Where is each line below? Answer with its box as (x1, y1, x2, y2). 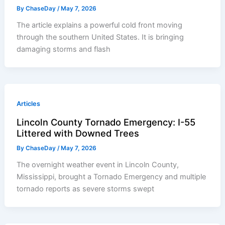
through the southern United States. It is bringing (17, 32, 184, 42)
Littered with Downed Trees (17, 127, 140, 139)
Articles (17, 99, 41, 107)
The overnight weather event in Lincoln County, (17, 160, 179, 169)
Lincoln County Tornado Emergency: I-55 (17, 116, 196, 128)
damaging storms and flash (17, 44, 111, 54)
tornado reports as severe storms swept (17, 184, 155, 193)
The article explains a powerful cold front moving (17, 20, 183, 30)
